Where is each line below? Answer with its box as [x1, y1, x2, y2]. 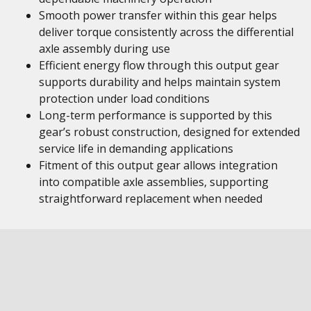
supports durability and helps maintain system [39, 74, 280, 90]
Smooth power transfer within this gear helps [39, 8, 277, 23]
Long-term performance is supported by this [39, 108, 272, 123]
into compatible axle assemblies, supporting [39, 174, 269, 190]
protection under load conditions [39, 91, 210, 106]
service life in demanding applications [39, 141, 233, 156]
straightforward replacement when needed [39, 191, 262, 206]
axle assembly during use [39, 41, 170, 56]
